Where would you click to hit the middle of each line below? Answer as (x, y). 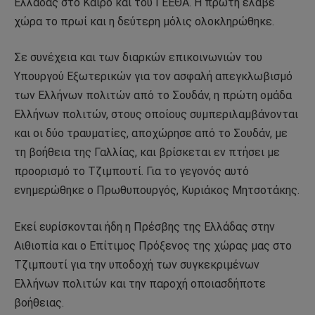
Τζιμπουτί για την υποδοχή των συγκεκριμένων (137, 264)
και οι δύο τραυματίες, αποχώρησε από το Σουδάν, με (151, 134)
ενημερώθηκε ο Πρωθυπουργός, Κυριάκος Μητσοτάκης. (157, 191)
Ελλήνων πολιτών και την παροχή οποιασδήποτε (140, 283)
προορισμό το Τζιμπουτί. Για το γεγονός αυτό (131, 172)
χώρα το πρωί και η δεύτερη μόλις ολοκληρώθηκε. (144, 21)
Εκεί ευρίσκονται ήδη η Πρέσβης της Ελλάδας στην (144, 226)
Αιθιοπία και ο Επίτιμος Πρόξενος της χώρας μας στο (153, 245)
